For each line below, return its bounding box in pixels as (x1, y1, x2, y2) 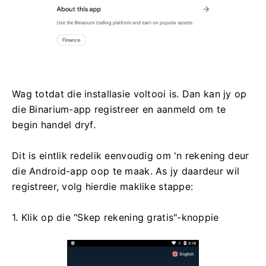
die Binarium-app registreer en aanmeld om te (12, 103, 226, 115)
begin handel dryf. (12, 118, 96, 131)
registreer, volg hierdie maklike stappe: (12, 180, 194, 192)
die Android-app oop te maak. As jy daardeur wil (12, 164, 240, 177)
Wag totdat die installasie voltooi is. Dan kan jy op (12, 87, 247, 100)
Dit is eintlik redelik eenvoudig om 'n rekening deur (12, 149, 249, 161)
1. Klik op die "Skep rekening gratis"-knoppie (12, 211, 219, 223)
